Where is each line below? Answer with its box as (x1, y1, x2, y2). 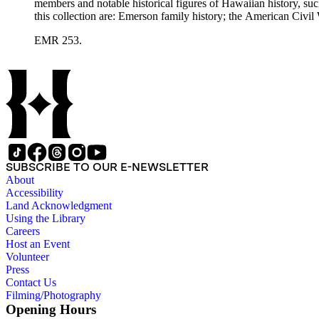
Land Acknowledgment (6, 199, 112, 212)
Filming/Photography (6, 289, 101, 302)
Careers (6, 225, 40, 238)
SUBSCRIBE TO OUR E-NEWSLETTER (6, 160, 209, 174)
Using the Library (6, 212, 85, 225)
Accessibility (6, 187, 63, 199)
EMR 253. (34, 34, 82, 47)
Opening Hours (6, 302, 96, 318)
